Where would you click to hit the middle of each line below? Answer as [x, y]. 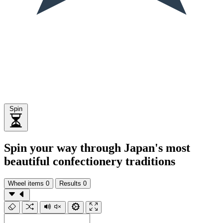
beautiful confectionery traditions [90, 161]
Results [70, 183]
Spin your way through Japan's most [97, 148]
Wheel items [26, 183]
